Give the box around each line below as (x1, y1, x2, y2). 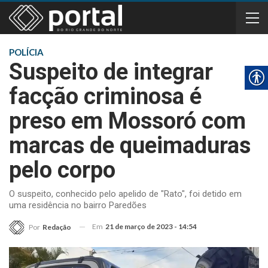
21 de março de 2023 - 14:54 (105, 222, 197, 231)
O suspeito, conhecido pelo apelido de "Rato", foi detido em (9, 188, 242, 199)
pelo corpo (9, 157, 115, 183)
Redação (42, 222, 71, 232)
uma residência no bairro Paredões (9, 200, 147, 211)
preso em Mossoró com (9, 108, 246, 134)
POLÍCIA (9, 47, 44, 57)
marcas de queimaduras (9, 132, 251, 159)
